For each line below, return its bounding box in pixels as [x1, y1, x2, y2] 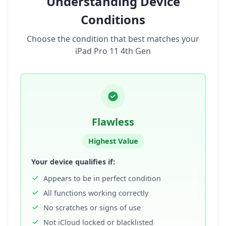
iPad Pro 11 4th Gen [75, 45, 151, 56]
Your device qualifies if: [31, 157, 115, 166]
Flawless [92, 115, 134, 129]
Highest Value [88, 136, 138, 146]
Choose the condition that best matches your [27, 33, 199, 44]
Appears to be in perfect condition [43, 174, 161, 183]
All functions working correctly [43, 188, 148, 198]
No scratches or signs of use [43, 203, 141, 212]
